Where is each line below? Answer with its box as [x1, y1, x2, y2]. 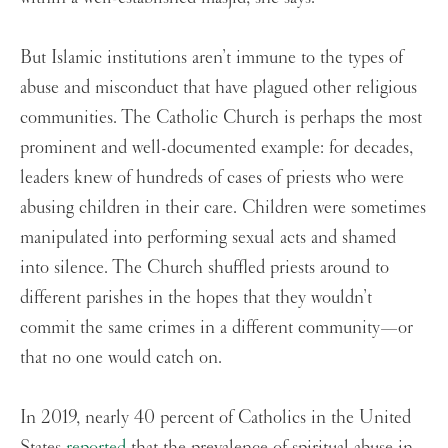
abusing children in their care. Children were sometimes [20, 195, 426, 220]
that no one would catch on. [20, 345, 232, 370]
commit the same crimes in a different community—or [20, 315, 413, 340]
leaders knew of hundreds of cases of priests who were [20, 165, 404, 190]
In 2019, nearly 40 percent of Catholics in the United [20, 405, 411, 430]
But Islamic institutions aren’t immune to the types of [20, 45, 403, 70]
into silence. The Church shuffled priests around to [20, 255, 389, 280]
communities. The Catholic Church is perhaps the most [20, 105, 422, 130]
